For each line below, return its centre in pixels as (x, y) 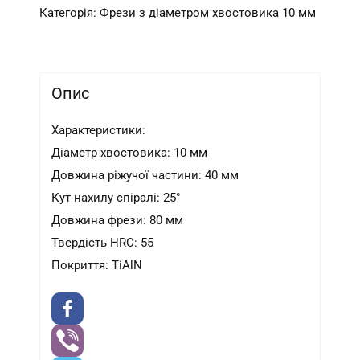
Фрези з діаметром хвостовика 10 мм (208, 12)
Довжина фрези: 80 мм (118, 221)
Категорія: (70, 12)
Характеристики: (99, 131)
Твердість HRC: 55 (103, 243)
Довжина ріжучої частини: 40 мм (145, 176)
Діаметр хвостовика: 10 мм (130, 153)
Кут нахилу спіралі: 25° (117, 198)
